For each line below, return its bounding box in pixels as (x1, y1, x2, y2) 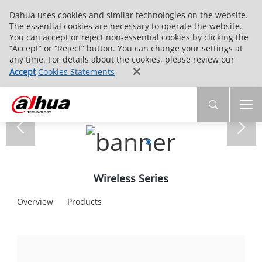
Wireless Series (94, 171, 168, 185)
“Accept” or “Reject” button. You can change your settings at (9, 43, 243, 54)
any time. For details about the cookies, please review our (9, 54, 235, 65)
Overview (16, 195, 53, 207)
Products (67, 195, 102, 207)
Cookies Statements (38, 66, 115, 77)
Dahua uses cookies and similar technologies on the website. (9, 9, 248, 20)
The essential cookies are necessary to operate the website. (9, 20, 242, 32)
